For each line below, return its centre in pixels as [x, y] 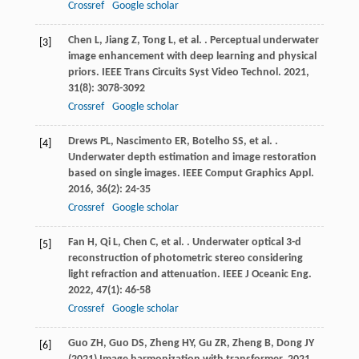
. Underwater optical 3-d [242, 243]
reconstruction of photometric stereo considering [185, 259]
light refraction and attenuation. [145, 275]
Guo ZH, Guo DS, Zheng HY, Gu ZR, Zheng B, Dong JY [191, 344]
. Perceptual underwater [260, 41]
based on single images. [125, 174]
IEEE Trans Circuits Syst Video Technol [190, 73]
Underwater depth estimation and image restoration [192, 158]
